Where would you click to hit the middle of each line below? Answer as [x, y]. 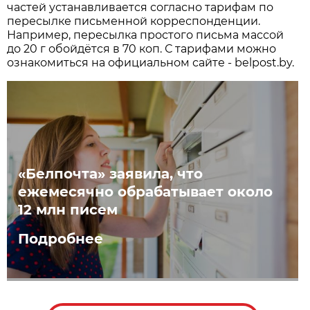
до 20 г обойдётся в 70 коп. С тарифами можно [142, 48]
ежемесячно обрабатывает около [146, 191]
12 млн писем [68, 209]
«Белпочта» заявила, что [111, 173]
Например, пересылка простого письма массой [146, 35]
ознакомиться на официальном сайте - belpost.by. [151, 62]
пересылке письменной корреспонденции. [134, 21]
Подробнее [61, 238]
